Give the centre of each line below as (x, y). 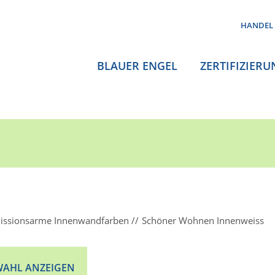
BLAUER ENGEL (137, 66)
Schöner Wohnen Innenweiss (203, 220)
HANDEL (257, 25)
